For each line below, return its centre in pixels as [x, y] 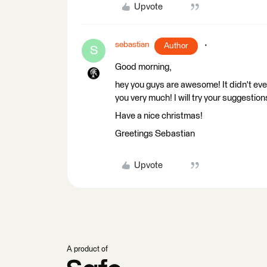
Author [176, 46]
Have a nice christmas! [159, 116]
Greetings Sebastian [155, 133]
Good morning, [143, 67]
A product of [87, 249]
